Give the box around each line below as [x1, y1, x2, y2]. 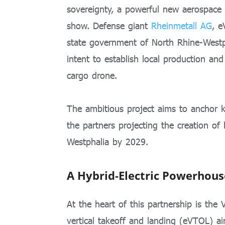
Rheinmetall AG [148, 20, 212, 31]
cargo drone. [67, 70, 117, 81]
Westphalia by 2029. [67, 136, 148, 148]
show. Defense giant [67, 20, 148, 31]
